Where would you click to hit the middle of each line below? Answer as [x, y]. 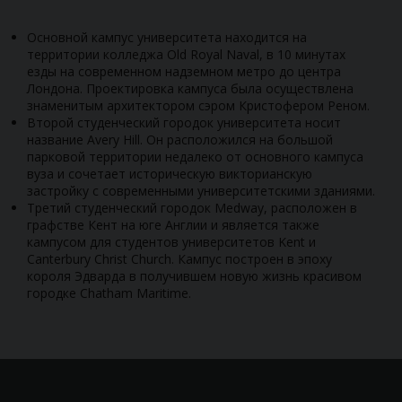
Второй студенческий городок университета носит [184, 122]
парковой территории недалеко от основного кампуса [195, 156]
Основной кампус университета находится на [167, 37]
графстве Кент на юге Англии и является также [173, 224]
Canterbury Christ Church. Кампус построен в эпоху [179, 258]
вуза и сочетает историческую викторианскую [170, 173]
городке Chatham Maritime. [109, 293]
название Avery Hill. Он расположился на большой [180, 139]
